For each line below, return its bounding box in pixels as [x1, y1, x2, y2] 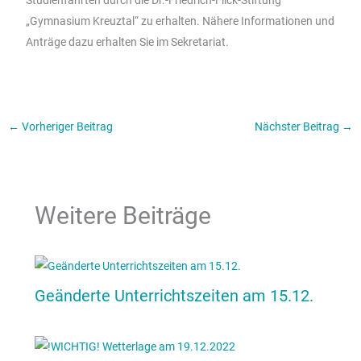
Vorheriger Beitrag [19, 119, 113, 133]
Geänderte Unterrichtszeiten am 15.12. [34, 285, 313, 305]
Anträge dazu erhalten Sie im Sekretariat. [25, 35, 229, 49]
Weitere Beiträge [34, 201, 211, 230]
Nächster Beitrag [255, 119, 342, 133]
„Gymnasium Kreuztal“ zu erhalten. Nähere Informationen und [25, 15, 334, 28]
